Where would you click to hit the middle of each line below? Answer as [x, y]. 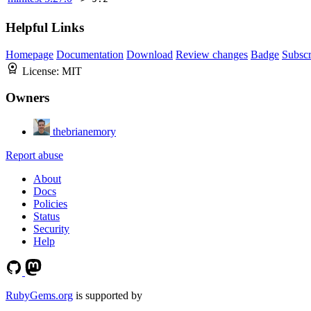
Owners [27, 98]
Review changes [212, 54]
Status [47, 216]
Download [150, 54]
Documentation [90, 54]
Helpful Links [45, 27]
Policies [50, 203]
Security [51, 228]
